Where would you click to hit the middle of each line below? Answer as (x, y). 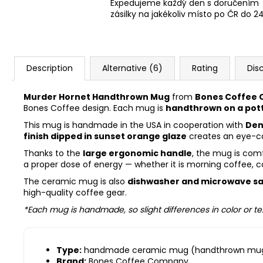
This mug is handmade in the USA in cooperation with (134, 125)
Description (50, 68)
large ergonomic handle (137, 153)
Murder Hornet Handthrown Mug (97, 97)
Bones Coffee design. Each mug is (95, 108)
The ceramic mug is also (75, 181)
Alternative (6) (132, 68)
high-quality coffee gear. (75, 192)
